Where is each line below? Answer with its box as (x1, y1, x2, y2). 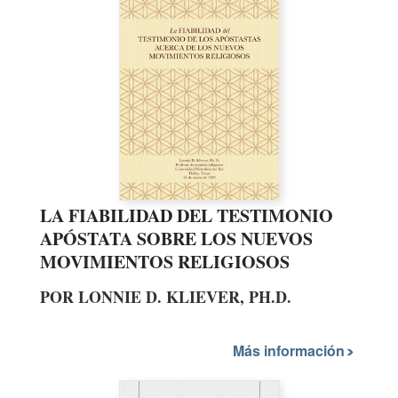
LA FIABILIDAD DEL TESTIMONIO (40, 203, 333, 229)
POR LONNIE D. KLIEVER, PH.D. (40, 285, 291, 309)
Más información (233, 339, 348, 361)
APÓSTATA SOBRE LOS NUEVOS (40, 226, 313, 252)
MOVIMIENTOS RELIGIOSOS (40, 249, 290, 275)
